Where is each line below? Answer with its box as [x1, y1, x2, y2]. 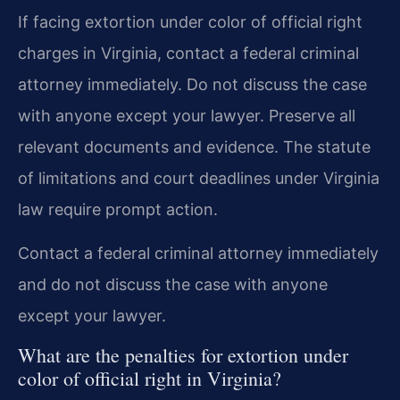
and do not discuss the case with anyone [18, 274, 328, 294]
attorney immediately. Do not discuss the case [18, 74, 367, 94]
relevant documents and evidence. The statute [18, 137, 371, 156]
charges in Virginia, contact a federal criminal [18, 43, 359, 62]
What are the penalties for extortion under [18, 342, 348, 369]
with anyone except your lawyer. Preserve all [18, 105, 355, 125]
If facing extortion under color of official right [18, 12, 362, 31]
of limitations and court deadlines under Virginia [18, 168, 379, 187]
